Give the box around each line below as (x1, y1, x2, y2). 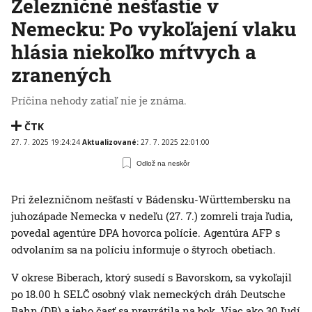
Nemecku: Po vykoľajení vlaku (11, 16, 296, 42)
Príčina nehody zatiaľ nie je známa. (11, 93, 187, 108)
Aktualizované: (82, 136, 141, 147)
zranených (11, 62, 111, 88)
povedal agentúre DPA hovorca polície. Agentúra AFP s (11, 226, 280, 240)
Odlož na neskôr (136, 159, 190, 167)
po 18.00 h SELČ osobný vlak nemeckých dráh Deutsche (11, 287, 286, 302)
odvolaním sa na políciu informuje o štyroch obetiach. (11, 242, 276, 257)
